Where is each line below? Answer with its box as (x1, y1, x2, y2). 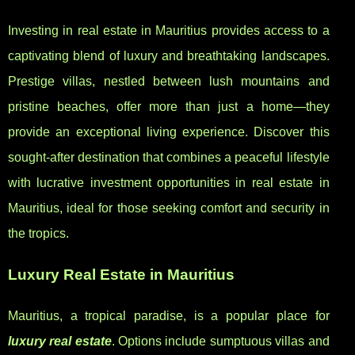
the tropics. (8, 227, 69, 241)
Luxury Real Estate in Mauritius (8, 266, 235, 284)
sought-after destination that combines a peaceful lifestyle (8, 151, 330, 165)
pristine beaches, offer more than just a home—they (8, 100, 330, 114)
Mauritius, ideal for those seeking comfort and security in (8, 201, 330, 216)
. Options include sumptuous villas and (111, 334, 330, 349)
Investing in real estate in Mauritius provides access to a (8, 24, 330, 38)
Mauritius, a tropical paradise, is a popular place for (8, 309, 330, 323)
